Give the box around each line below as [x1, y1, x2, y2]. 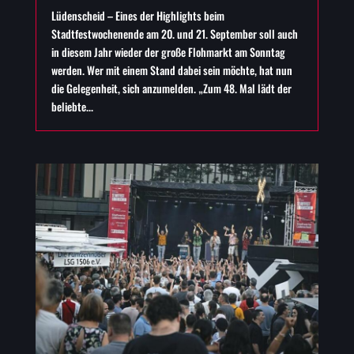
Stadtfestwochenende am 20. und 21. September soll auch [51, 24, 298, 42]
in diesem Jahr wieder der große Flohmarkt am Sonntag [51, 43, 285, 60]
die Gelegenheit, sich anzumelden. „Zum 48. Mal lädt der [51, 79, 292, 96]
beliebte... [51, 97, 93, 115]
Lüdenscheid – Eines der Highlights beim [51, 6, 224, 24]
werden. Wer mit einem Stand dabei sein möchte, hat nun [51, 61, 292, 78]
